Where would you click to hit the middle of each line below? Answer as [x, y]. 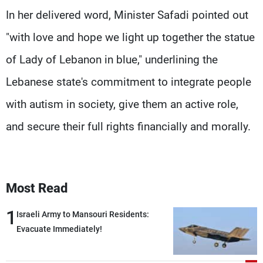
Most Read [37, 188]
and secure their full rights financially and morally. [128, 126]
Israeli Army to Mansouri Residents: [83, 214]
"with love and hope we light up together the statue [130, 37]
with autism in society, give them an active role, [122, 104]
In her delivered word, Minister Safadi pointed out [127, 15]
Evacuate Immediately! [59, 229]
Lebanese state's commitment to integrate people [129, 82]
